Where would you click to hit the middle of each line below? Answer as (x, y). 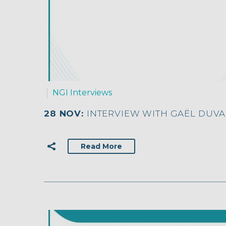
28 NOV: (65, 114)
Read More (101, 146)
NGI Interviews (82, 93)
